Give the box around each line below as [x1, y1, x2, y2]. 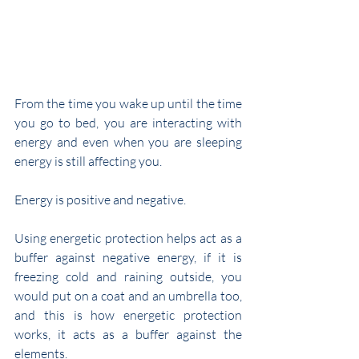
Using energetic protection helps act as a [14, 230, 242, 247]
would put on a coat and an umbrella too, [14, 288, 242, 305]
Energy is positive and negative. [14, 192, 186, 208]
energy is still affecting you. [14, 153, 162, 170]
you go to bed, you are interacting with [14, 115, 242, 131]
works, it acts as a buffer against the [14, 326, 242, 343]
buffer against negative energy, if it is [14, 249, 242, 266]
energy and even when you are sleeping [14, 134, 242, 151]
